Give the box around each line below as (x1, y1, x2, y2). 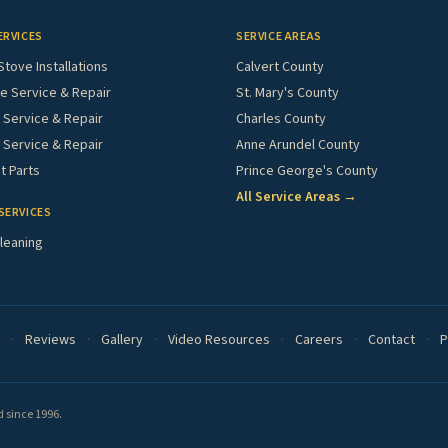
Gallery (101, 330, 143, 351)
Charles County (236, 109, 326, 130)
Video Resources (168, 330, 270, 351)
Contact (368, 330, 415, 351)
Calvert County (236, 57, 324, 78)
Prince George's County (236, 161, 378, 182)
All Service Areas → (236, 187, 357, 208)
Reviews (25, 330, 76, 351)
